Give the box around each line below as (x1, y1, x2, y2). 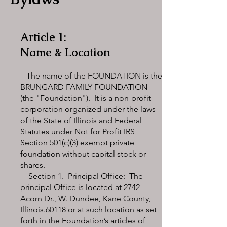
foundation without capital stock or (20, 149, 146, 159)
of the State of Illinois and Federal (20, 116, 142, 125)
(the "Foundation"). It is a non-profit (20, 93, 151, 103)
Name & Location (20, 45, 110, 60)
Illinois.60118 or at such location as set (20, 205, 157, 214)
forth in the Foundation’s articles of (20, 216, 145, 225)
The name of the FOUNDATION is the (20, 71, 162, 81)
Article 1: (20, 30, 66, 45)
